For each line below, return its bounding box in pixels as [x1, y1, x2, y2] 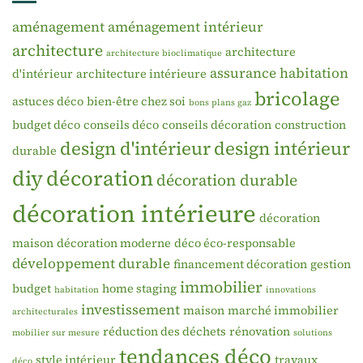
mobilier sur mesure [12, 327, 100, 340]
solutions [293, 327, 332, 340]
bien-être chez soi [87, 93, 186, 110]
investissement [81, 300, 180, 320]
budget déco [12, 117, 80, 134]
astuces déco [12, 93, 83, 110]
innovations [266, 284, 316, 297]
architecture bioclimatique [106, 47, 222, 60]
